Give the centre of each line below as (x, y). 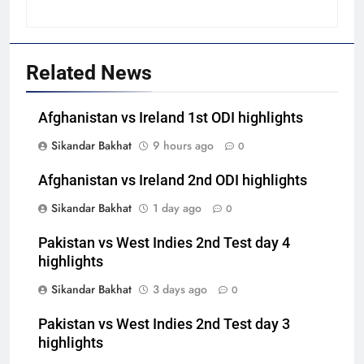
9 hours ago (183, 146)
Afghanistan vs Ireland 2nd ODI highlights (173, 181)
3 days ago (180, 290)
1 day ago (177, 208)
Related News (89, 73)
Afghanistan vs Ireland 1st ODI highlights (171, 118)
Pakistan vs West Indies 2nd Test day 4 (164, 243)
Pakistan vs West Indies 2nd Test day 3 (164, 325)
